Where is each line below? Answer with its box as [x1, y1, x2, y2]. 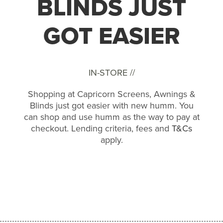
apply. [100, 133, 123, 146]
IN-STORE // [88, 66, 135, 79]
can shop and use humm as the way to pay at [23, 111, 200, 123]
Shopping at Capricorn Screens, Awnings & [27, 88, 196, 101]
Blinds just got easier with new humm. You [29, 99, 194, 112]
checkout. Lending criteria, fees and [31, 122, 172, 135]
